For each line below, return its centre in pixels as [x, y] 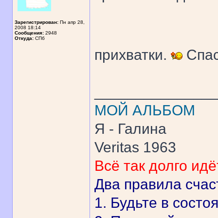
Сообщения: [29, 33]
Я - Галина [130, 129]
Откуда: [24, 38]
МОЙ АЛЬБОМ [145, 110]
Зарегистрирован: [36, 22]
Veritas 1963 [135, 147]
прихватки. [133, 55]
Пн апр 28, [72, 22]
